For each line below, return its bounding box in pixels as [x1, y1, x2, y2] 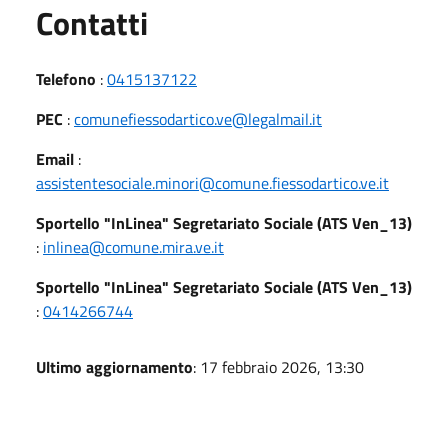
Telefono [36, 66, 96, 91]
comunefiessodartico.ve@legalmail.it [74, 106, 322, 131]
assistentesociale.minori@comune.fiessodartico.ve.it [36, 170, 389, 195]
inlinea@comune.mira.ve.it [43, 234, 224, 259]
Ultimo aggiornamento [36, 354, 193, 379]
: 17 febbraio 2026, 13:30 [193, 354, 364, 379]
